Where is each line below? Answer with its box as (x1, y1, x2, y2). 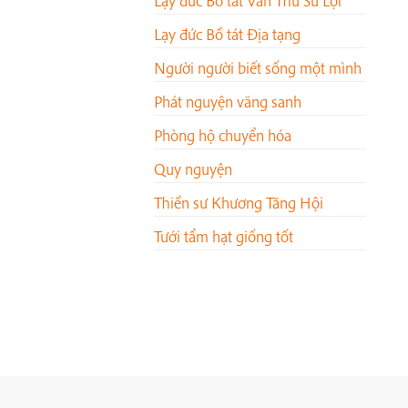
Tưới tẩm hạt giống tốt (154, 226, 293, 248)
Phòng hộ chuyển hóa (154, 125, 291, 147)
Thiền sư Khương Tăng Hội (154, 192, 323, 214)
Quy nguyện (154, 158, 232, 180)
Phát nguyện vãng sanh (154, 91, 301, 113)
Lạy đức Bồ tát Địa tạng (154, 24, 301, 46)
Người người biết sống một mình (154, 57, 362, 79)
